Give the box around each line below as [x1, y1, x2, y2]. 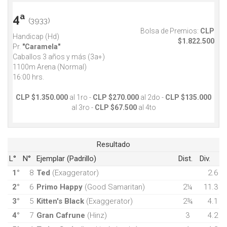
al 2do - [139, 93, 165, 102]
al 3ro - [71, 103, 95, 112]
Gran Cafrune [36, 211, 85, 220]
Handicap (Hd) [13, 32, 59, 41]
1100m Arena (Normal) [13, 63, 87, 71]
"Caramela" [22, 43, 60, 51]
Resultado [97, 140, 130, 149]
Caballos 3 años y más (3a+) [13, 53, 105, 61]
